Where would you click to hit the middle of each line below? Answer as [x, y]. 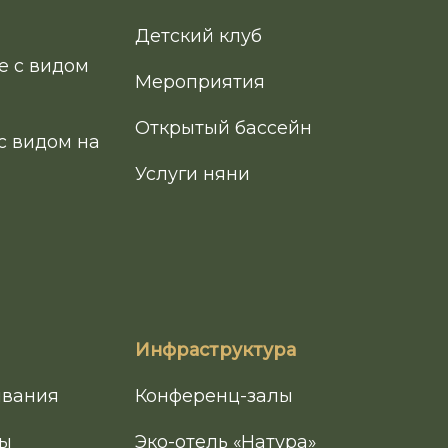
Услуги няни [192, 174]
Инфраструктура [215, 350]
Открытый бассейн [223, 128]
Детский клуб [198, 36]
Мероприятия [199, 82]
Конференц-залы [213, 396]
